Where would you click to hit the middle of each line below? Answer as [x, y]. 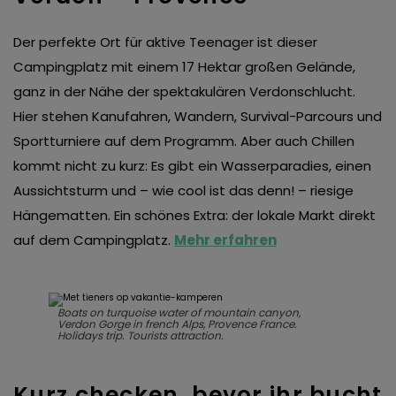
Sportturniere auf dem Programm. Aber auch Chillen [184, 141]
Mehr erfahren [225, 240]
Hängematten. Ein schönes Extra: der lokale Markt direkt [194, 216]
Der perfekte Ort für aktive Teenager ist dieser [165, 42]
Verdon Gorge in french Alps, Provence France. [177, 324]
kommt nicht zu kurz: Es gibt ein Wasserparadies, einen [192, 166]
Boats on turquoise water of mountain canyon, [179, 313]
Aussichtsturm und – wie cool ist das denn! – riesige [183, 191]
